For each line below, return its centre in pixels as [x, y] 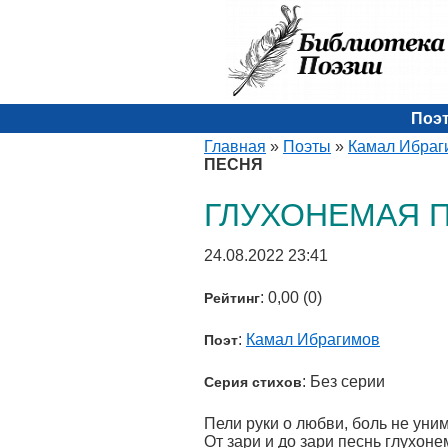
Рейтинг [232, 298]
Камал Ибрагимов [313, 339]
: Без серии [343, 381]
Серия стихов [253, 382]
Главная [235, 146]
